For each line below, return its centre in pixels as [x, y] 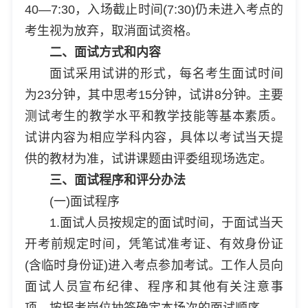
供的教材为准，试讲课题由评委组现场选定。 [148, 158]
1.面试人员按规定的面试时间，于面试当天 [166, 222]
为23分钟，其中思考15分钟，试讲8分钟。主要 [154, 95]
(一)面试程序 [84, 201]
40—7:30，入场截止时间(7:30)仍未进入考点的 [154, 9]
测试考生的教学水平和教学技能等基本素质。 [154, 116]
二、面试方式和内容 [105, 52]
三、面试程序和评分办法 [117, 180]
